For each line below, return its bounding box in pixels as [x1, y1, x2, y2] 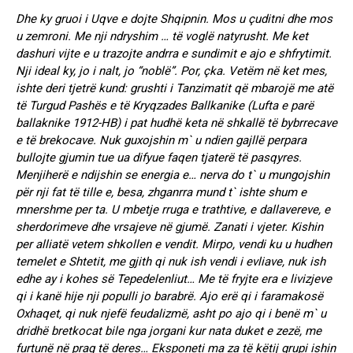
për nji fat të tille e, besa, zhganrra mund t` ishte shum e [16, 184, 307, 199]
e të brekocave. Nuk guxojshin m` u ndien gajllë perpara [16, 132, 307, 147]
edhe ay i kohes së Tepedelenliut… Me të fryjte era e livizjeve [16, 271, 332, 286]
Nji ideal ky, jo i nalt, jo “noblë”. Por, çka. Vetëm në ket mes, [16, 63, 327, 78]
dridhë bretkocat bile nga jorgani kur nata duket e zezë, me [16, 323, 321, 338]
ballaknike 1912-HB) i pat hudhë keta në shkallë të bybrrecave [16, 115, 337, 130]
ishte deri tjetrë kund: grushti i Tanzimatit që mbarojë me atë [16, 80, 333, 95]
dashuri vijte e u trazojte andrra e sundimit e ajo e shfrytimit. [16, 46, 332, 61]
